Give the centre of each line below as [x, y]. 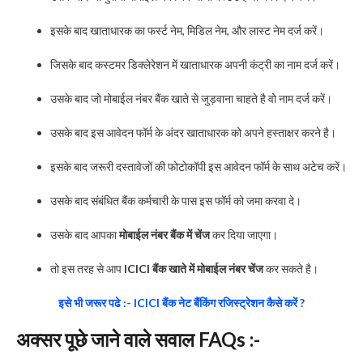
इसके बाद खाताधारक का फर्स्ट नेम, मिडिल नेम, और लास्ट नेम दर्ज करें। [187, 30]
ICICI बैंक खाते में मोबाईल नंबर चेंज [194, 268]
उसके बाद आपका [85, 234]
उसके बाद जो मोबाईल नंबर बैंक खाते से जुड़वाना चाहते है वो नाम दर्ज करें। [191, 98]
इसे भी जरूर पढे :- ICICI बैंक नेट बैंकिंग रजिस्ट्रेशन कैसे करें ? [181, 302]
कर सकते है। [291, 268]
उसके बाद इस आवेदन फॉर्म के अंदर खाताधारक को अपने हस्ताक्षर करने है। [193, 132]
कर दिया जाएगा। [244, 234]
